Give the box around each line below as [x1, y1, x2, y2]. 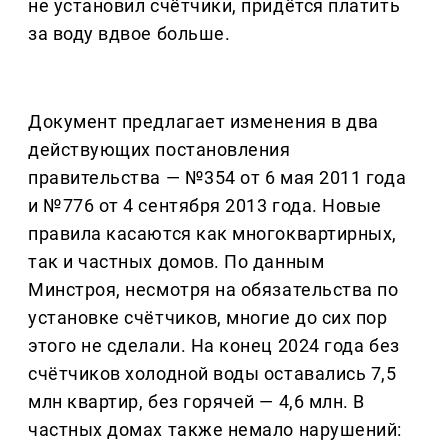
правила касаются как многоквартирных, [28, 223, 397, 245]
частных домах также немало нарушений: [28, 419, 402, 441]
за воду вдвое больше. [28, 23, 231, 45]
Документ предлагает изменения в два [28, 111, 379, 133]
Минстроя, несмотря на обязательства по [28, 279, 399, 301]
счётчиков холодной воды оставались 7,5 [28, 363, 397, 385]
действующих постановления [28, 139, 291, 161]
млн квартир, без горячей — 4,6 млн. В [28, 391, 365, 413]
